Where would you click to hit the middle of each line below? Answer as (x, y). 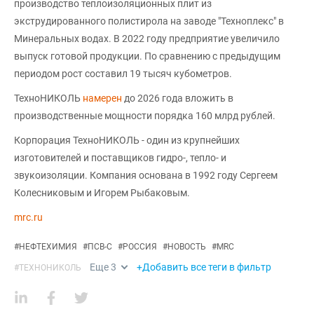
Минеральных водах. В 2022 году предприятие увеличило (147, 38)
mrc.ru (28, 217)
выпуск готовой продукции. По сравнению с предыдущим (147, 56)
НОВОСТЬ (187, 246)
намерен (103, 98)
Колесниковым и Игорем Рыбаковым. (102, 192)
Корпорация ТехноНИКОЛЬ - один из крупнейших (127, 140)
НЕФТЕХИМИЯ (48, 246)
